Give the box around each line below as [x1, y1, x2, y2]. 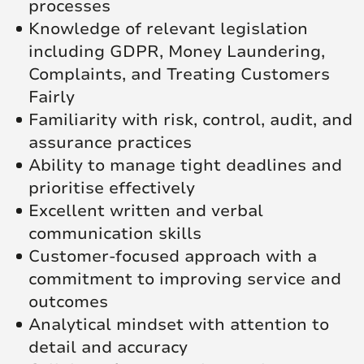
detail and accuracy [28, 336, 188, 358]
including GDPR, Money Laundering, [28, 40, 325, 63]
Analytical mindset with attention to [28, 313, 329, 336]
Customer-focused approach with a [28, 245, 317, 267]
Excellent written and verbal [28, 199, 263, 222]
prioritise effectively [28, 176, 195, 199]
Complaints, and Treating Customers [28, 63, 330, 85]
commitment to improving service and [28, 267, 341, 290]
